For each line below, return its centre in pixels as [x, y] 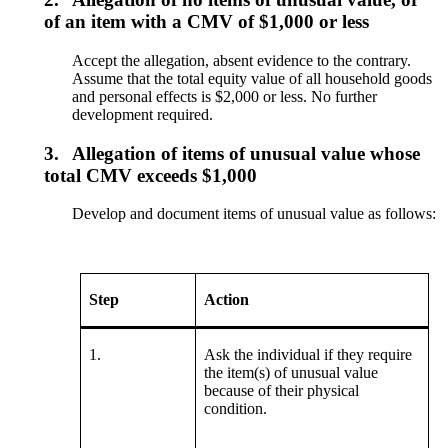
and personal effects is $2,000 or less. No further [225, 96]
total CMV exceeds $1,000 [150, 175]
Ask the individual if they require [308, 355]
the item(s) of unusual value [291, 373]
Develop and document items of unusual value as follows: [254, 214]
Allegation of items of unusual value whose [246, 153]
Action [227, 300]
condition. [236, 409]
